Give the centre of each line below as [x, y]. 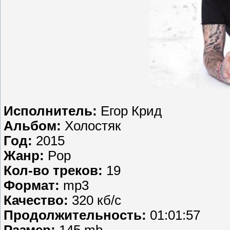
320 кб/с [97, 200]
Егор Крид [131, 111]
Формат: [33, 186]
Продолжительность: [77, 215]
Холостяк [93, 126]
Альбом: [34, 126]
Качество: [38, 200]
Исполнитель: [52, 111]
